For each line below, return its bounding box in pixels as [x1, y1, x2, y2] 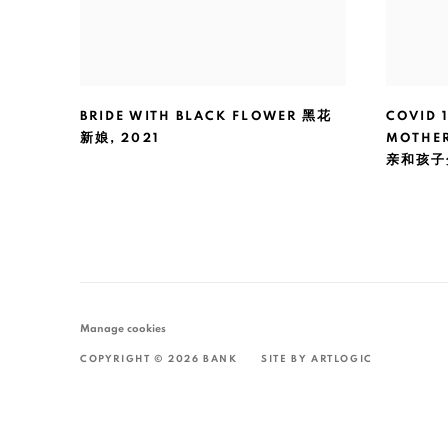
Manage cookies [80, 323, 166, 335]
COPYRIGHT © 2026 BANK [80, 354, 238, 365]
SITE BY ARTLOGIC [261, 354, 373, 365]
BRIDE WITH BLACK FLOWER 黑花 [80, 110, 333, 124]
